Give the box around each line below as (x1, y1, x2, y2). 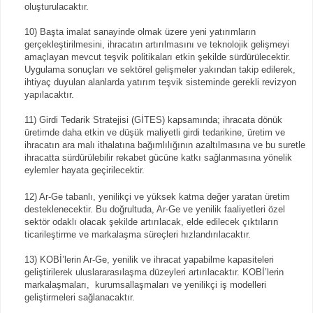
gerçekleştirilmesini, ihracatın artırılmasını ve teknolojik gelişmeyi (24, 38, 289, 50)
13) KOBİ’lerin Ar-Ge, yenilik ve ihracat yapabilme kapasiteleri (24, 254, 274, 265)
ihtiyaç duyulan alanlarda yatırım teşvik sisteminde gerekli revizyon (24, 76, 296, 87)
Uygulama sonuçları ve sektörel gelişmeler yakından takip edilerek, (24, 64, 296, 75)
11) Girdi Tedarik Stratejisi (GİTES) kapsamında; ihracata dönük (24, 114, 282, 125)
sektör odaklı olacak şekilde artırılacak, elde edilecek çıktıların (24, 216, 278, 227)
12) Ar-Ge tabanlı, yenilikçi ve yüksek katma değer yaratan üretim (24, 191, 290, 202)
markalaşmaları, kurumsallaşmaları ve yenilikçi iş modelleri (24, 279, 266, 290)
